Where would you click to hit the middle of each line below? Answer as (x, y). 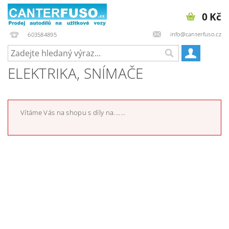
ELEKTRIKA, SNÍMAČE (76, 73)
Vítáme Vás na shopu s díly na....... (73, 112)
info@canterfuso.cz (195, 34)
